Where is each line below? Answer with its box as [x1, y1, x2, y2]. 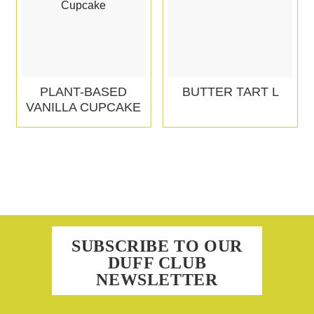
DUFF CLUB [107, 254, 207, 273]
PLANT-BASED [40, 84, 128, 99]
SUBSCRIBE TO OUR [71, 237, 243, 256]
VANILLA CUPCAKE [26, 100, 142, 114]
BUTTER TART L [182, 84, 279, 99]
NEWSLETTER [96, 271, 218, 289]
